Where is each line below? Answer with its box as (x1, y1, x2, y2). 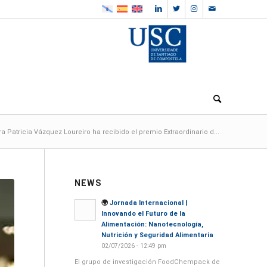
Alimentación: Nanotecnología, (101, 221, 203, 228)
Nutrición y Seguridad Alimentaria (101, 231, 213, 239)
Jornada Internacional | (109, 199, 187, 207)
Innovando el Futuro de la (101, 210, 185, 218)
